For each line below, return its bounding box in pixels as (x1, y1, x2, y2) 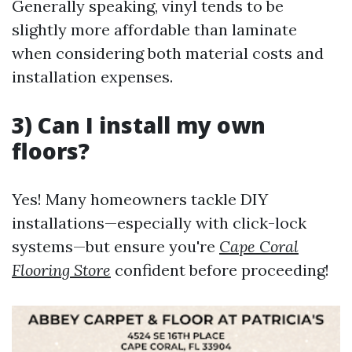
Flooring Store (12, 260, 111, 280)
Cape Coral (219, 236, 299, 256)
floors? (12, 136, 90, 166)
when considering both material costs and (12, 43, 324, 63)
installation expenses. (12, 67, 173, 86)
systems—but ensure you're (12, 236, 219, 256)
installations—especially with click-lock (12, 213, 306, 233)
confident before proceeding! (111, 260, 329, 280)
